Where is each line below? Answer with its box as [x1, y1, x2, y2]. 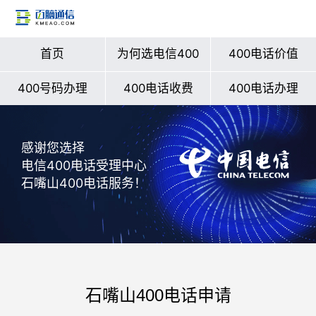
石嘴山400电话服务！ [21, 176, 147, 191]
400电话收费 [123, 80, 193, 95]
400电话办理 [229, 80, 299, 95]
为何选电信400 [117, 46, 199, 61]
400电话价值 [229, 46, 299, 61]
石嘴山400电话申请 [85, 285, 231, 305]
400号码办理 [17, 80, 87, 95]
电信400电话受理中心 [21, 158, 147, 174]
